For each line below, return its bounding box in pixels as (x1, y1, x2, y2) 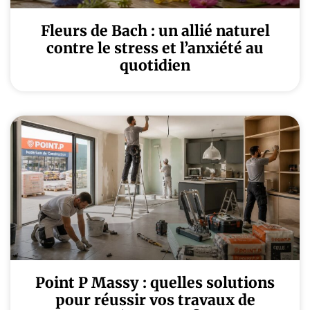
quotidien (120, 56, 190, 75)
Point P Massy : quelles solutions (35, 273, 275, 292)
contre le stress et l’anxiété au (46, 39, 264, 57)
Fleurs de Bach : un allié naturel (40, 21, 270, 40)
